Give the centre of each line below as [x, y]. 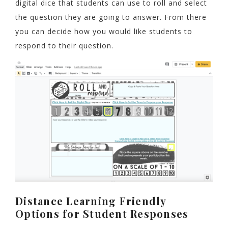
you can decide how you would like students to [104, 31]
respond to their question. [64, 45]
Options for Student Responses [102, 213]
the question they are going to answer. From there [111, 17]
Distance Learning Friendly [91, 201]
